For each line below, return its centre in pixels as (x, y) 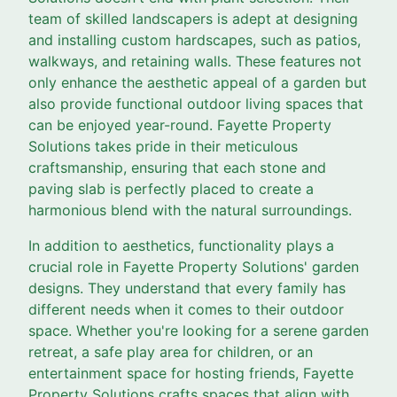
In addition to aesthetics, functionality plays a (181, 246)
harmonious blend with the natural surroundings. (190, 210)
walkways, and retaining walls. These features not (195, 62)
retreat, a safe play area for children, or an (171, 352)
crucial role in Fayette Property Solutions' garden (194, 267)
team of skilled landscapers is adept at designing (193, 19)
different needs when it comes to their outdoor (186, 310)
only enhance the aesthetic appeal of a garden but (198, 83)
